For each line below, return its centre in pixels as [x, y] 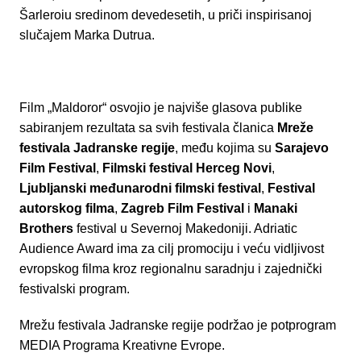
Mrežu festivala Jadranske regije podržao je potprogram [177, 326]
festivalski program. [74, 289]
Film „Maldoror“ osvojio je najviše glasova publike [160, 108]
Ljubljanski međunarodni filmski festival [140, 189]
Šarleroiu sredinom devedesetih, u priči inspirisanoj [165, 15]
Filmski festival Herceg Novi [187, 168]
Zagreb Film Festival [182, 209]
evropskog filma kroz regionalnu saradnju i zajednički [170, 269]
